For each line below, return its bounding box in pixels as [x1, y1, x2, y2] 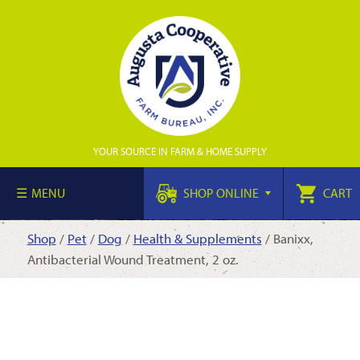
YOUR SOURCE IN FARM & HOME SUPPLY [93, 145, 267, 157]
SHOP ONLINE [181, 185, 261, 201]
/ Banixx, [261, 230, 313, 247]
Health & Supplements [133, 230, 262, 247]
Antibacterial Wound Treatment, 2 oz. [27, 251, 239, 268]
